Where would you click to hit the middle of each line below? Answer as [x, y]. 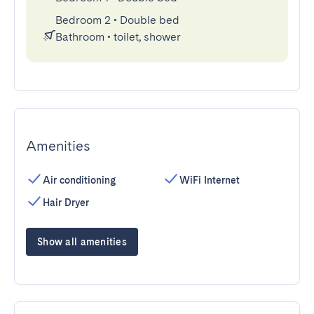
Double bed [150, 20]
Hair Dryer [66, 203]
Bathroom [80, 37]
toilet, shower [147, 37]
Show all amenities [82, 242]
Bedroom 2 [83, 20]
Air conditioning [79, 180]
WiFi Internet [210, 180]
